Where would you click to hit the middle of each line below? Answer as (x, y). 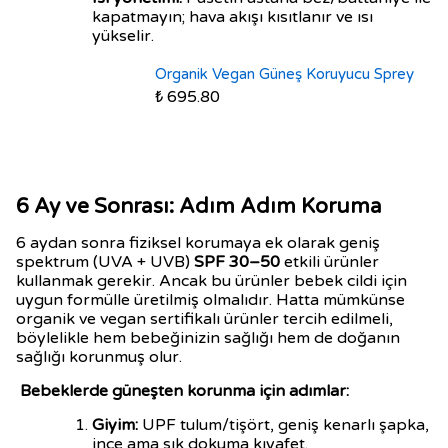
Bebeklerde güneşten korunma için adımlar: (182, 391)
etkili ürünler (331, 262)
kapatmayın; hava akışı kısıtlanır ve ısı (232, 17)
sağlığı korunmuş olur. (101, 357)
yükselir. (123, 36)
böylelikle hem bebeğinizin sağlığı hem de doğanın (208, 338)
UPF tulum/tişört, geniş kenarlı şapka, (283, 425)
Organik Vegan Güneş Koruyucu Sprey (284, 74)
